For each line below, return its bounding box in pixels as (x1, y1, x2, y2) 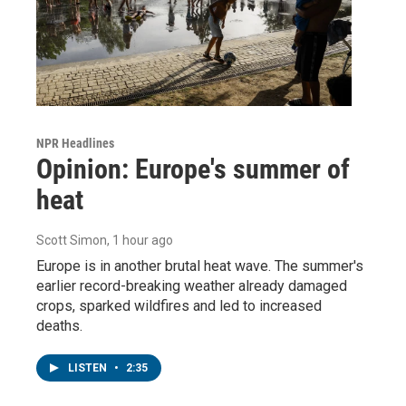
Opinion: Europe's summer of (36, 152, 350, 185)
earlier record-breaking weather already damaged (36, 276, 347, 295)
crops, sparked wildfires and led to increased (36, 296, 322, 314)
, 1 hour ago (107, 232, 173, 247)
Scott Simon (36, 232, 107, 247)
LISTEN (68, 361, 110, 374)
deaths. (36, 316, 82, 334)
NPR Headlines (36, 135, 114, 150)
